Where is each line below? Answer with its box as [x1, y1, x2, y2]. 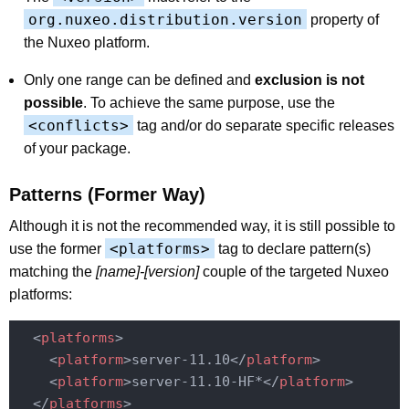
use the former [9, 240, 105, 257]
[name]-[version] [96, 263, 199, 279]
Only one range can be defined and [24, 71, 255, 88]
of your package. [24, 140, 131, 156]
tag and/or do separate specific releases [133, 117, 394, 133]
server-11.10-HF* [131, 373, 263, 391]
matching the [9, 263, 96, 279]
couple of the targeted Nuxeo [199, 263, 389, 279]
